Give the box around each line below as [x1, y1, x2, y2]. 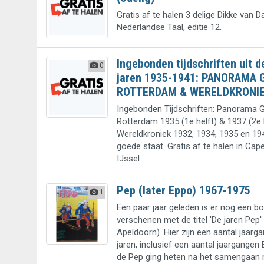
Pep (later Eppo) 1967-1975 [116, 183, 250, 197]
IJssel [116, 153, 140, 164]
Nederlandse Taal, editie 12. [116, 22, 222, 33]
